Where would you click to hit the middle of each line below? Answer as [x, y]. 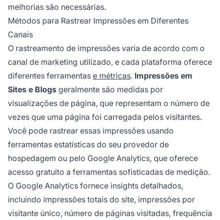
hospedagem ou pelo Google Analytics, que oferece [103, 158]
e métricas [112, 75]
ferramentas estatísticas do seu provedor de [88, 144]
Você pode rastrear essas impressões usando [91, 130]
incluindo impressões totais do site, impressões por [101, 199]
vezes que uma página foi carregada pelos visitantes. [105, 117]
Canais [20, 34]
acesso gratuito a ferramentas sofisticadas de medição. [109, 172]
